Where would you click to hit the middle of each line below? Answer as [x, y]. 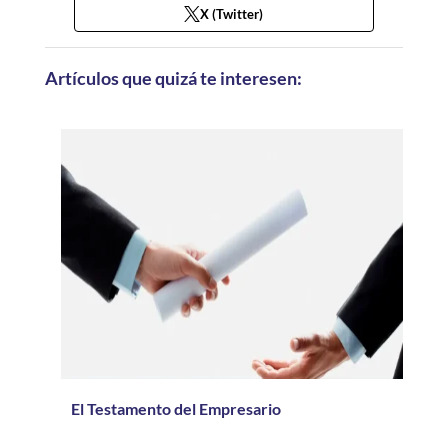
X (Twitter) [232, 14]
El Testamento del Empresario [175, 408]
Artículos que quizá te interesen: [173, 78]
